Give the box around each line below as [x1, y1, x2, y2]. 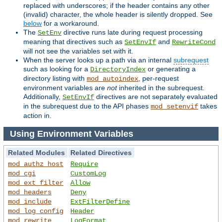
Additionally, [23, 93, 62, 101]
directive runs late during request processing [61, 28, 203, 37]
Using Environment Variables [9, 128, 136, 139]
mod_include [8, 198, 52, 206]
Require [70, 160, 99, 168]
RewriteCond [172, 38, 216, 47]
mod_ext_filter [8, 179, 64, 187]
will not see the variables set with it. [23, 47, 133, 55]
